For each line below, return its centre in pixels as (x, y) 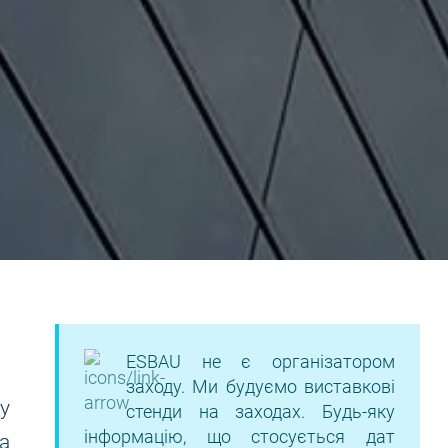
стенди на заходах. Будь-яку (260, 411)
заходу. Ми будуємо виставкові (260, 386)
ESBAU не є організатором (260, 361)
